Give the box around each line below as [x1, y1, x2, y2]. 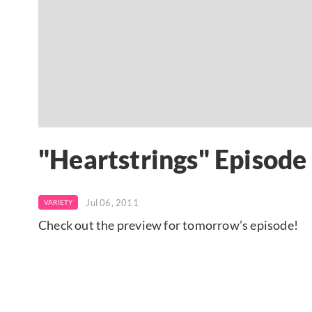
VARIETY [44, 197, 73, 206]
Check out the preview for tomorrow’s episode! [38, 217, 298, 233]
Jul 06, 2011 [86, 196, 139, 208]
